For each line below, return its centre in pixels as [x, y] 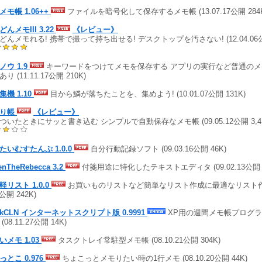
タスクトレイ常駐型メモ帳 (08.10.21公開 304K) [138, 240]
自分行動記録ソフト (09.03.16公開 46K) [157, 149]
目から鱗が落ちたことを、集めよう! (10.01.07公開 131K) [147, 94]
